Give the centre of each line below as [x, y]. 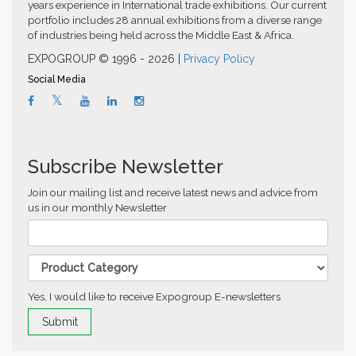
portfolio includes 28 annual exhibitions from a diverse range [175, 20]
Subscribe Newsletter [126, 167]
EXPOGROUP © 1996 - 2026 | [106, 59]
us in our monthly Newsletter [97, 208]
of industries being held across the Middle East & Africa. [161, 35]
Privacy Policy [219, 59]
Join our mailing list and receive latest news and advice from [173, 193]
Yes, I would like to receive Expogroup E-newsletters [154, 297]
